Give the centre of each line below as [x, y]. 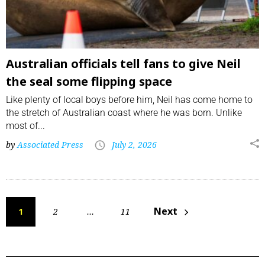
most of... [25, 126]
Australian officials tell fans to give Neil [123, 64]
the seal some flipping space [89, 82]
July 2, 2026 [134, 145]
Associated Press [50, 145]
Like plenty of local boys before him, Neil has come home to [129, 100]
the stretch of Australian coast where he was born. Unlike [124, 113]
